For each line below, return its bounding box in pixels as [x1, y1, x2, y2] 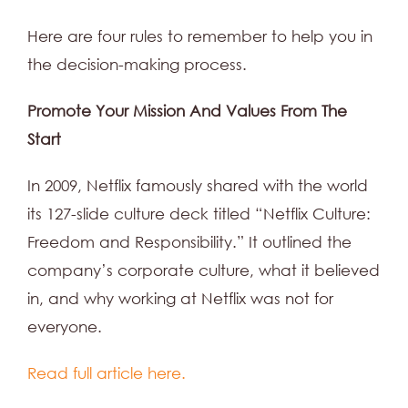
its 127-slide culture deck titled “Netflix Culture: [27, 204, 371, 223]
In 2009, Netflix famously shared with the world [27, 176, 368, 195]
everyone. [27, 317, 102, 336]
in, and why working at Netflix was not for [27, 289, 333, 308]
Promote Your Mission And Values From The [27, 101, 347, 120]
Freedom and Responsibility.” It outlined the [27, 232, 352, 251]
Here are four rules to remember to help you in [27, 26, 372, 46]
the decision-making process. [27, 55, 247, 74]
